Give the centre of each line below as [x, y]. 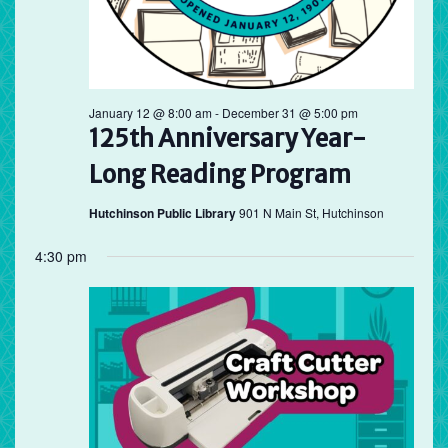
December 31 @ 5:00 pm [289, 113]
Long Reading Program [219, 175]
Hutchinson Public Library [163, 213]
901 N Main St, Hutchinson [311, 213]
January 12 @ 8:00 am [150, 113]
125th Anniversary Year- [227, 139]
